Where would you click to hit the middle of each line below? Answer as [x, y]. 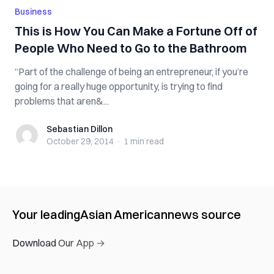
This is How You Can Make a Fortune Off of [136, 31]
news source [204, 214]
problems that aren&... [62, 101]
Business [33, 12]
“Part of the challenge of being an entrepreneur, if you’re [131, 72]
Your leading [46, 214]
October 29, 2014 [80, 141]
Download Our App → [59, 243]
